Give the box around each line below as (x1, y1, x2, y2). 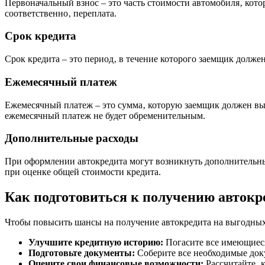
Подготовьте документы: (28, 247, 135, 258)
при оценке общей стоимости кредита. (5, 167, 161, 177)
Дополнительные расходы (5, 132, 138, 145)
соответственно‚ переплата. (5, 8, 117, 18)
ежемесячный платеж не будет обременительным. (5, 110, 205, 121)
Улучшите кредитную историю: (28, 237, 163, 247)
